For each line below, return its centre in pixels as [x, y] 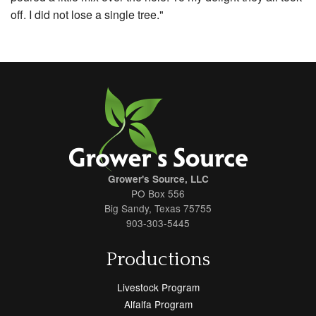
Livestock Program [158, 287]
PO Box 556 [158, 194]
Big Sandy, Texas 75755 [158, 208]
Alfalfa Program [158, 304]
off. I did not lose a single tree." [87, 15]
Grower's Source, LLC [158, 179]
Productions [158, 260]
